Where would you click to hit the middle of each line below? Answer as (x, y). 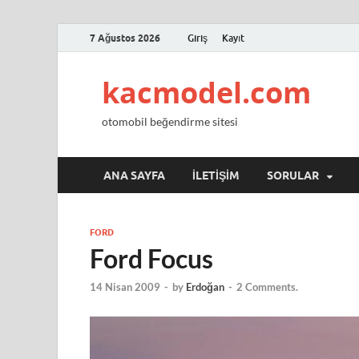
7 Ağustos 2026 (125, 38)
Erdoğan (205, 287)
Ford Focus (151, 258)
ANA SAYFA (134, 175)
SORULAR (293, 175)
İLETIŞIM (216, 175)
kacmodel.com (206, 93)
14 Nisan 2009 (125, 287)
